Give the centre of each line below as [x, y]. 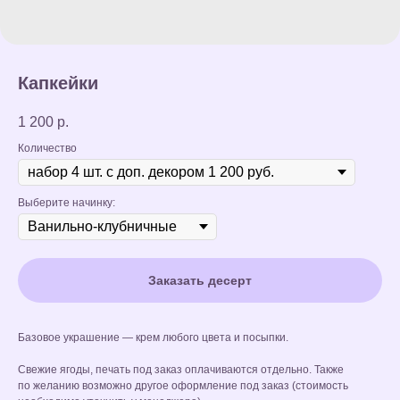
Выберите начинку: [67, 203]
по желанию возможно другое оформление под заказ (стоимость [183, 386]
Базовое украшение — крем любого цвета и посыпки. [153, 338]
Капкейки [58, 83]
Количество [47, 149]
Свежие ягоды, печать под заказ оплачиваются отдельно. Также [181, 370]
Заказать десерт [200, 281]
